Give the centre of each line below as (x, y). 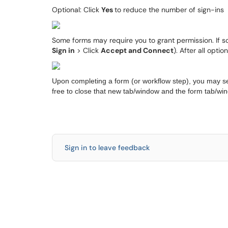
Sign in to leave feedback (107, 148)
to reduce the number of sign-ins (169, 10)
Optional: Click (77, 10)
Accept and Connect (137, 50)
